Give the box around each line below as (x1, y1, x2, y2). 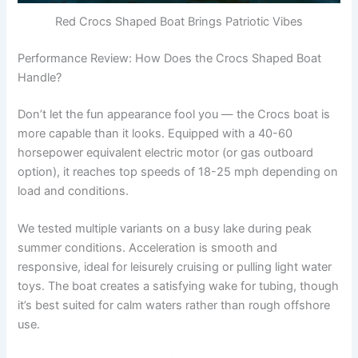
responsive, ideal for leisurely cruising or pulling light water (18, 260, 332, 275)
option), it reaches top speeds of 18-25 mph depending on (18, 165, 339, 180)
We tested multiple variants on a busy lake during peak (18, 221, 312, 237)
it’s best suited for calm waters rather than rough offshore (18, 298, 331, 313)
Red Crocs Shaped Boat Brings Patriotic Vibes (55, 14, 303, 30)
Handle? (18, 70, 62, 86)
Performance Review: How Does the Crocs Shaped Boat (18, 51, 322, 66)
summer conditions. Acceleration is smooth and (18, 241, 278, 256)
